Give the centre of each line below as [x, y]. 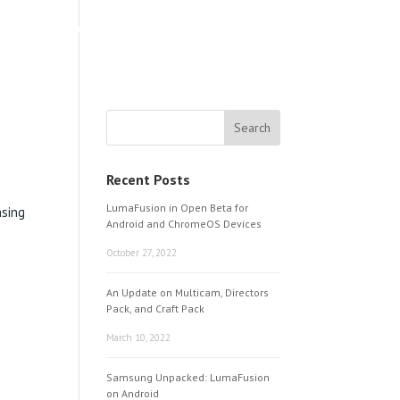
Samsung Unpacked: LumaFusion [188, 377]
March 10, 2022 [139, 337]
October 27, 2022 [142, 253]
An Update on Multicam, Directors [188, 292]
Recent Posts [149, 179]
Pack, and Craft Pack [156, 308]
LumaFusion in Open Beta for [178, 208]
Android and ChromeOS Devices [184, 224]
